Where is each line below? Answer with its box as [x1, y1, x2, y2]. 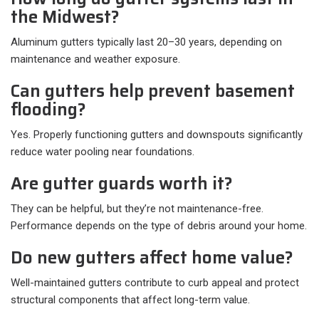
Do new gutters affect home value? [11, 244, 293, 272]
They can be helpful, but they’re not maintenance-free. [11, 202, 263, 216]
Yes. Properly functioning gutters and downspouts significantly [11, 128, 303, 142]
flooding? [11, 96, 86, 124]
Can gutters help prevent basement [11, 78, 295, 105]
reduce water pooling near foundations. [11, 145, 194, 159]
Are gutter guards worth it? [11, 170, 233, 198]
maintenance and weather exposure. [11, 53, 180, 66]
